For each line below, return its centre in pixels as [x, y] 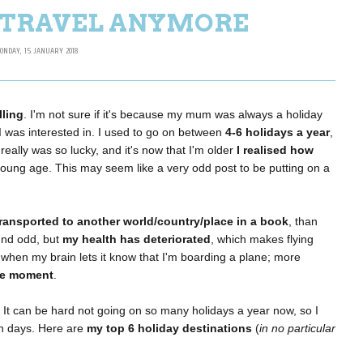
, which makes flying [262, 239]
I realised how [275, 150]
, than [303, 222]
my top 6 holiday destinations [169, 329]
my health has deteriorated [137, 239]
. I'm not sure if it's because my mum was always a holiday [173, 115]
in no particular [297, 329]
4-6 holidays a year [278, 132]
